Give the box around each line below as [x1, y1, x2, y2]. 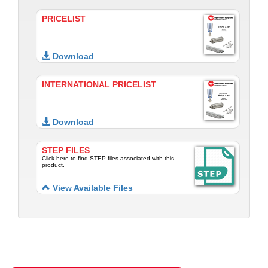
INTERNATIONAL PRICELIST [42, 80, 156, 90]
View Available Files [50, 183, 133, 193]
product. [42, 162, 65, 169]
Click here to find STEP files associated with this [42, 155, 174, 162]
